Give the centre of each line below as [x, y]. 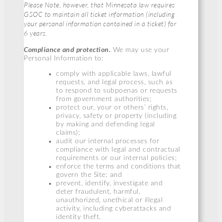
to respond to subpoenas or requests [117, 91]
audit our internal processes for [108, 141]
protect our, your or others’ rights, [112, 108]
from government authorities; [104, 99]
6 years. [35, 33]
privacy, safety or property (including [116, 116]
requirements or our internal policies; [116, 158]
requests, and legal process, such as [114, 83]
